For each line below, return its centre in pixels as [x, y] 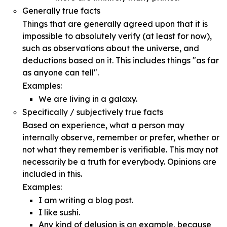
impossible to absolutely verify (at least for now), [117, 36]
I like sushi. [59, 212]
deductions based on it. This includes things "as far [121, 60]
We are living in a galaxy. [88, 99]
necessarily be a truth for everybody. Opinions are [119, 161]
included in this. [52, 174]
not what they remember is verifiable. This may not [120, 149]
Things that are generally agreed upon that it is [115, 24]
